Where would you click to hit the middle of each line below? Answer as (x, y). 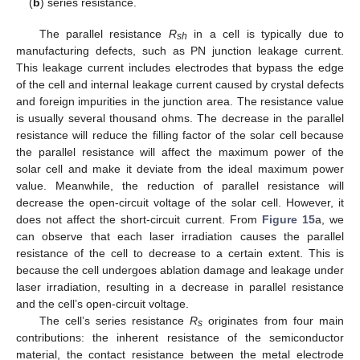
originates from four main (273, 320)
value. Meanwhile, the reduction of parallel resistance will (180, 185)
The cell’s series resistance (115, 320)
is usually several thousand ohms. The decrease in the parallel (180, 118)
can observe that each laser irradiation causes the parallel (180, 236)
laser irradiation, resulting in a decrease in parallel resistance (180, 286)
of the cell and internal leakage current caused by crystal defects (180, 84)
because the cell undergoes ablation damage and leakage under (180, 270)
